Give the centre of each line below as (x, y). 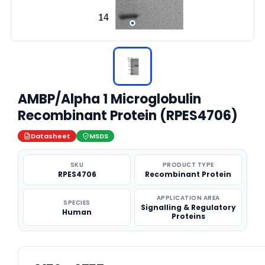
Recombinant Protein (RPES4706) (128, 116)
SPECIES (77, 202)
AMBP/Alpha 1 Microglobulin (109, 99)
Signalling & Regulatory (188, 207)
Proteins (188, 216)
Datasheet (51, 136)
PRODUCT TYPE (188, 165)
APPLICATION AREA (188, 198)
